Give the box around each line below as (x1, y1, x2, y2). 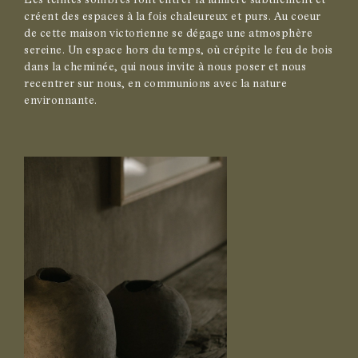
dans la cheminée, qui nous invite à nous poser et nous (24, 60, 306, 74)
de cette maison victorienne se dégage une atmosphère (24, 26, 312, 41)
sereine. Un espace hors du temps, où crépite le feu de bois (24, 43, 333, 58)
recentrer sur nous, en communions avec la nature (24, 77, 287, 91)
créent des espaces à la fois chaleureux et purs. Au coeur (24, 10, 321, 24)
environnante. (24, 93, 97, 108)
